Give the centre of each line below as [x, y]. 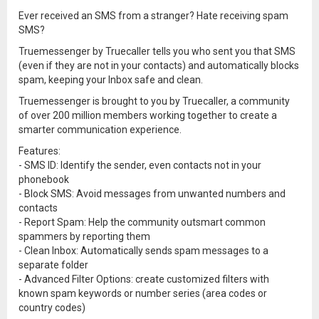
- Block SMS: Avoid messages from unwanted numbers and [152, 194]
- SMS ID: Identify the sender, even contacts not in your [140, 165]
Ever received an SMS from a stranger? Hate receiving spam [153, 16]
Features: [40, 151]
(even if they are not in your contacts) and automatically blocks [159, 66]
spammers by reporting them [84, 236]
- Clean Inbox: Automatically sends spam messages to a [143, 251]
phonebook [44, 179]
